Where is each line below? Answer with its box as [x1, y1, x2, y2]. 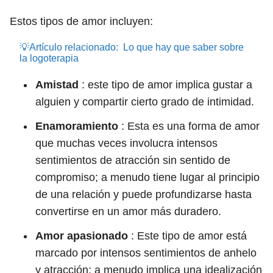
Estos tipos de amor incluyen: [10, 15, 153, 27]
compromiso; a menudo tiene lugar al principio [35, 171, 260, 183]
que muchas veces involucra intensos [35, 137, 218, 149]
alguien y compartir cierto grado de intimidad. [35, 96, 254, 108]
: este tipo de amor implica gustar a [79, 79, 252, 91]
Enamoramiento [35, 120, 118, 132]
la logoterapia [19, 53, 79, 63]
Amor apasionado [35, 230, 128, 242]
